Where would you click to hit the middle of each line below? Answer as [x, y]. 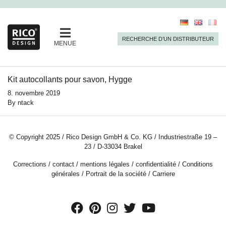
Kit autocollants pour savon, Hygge [70, 80]
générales [65, 174]
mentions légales [105, 164]
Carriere [163, 174]
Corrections [30, 164]
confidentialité [156, 164]
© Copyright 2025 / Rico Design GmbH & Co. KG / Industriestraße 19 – [113, 137]
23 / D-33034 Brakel [113, 147]
